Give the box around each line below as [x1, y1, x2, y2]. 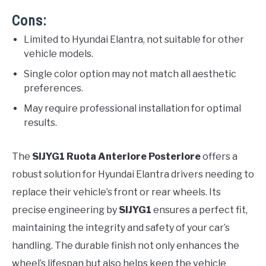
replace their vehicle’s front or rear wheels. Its [12, 186, 221, 198]
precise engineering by [12, 204, 119, 216]
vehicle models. [24, 47, 93, 59]
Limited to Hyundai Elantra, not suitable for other [24, 33, 244, 45]
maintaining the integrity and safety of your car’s [12, 221, 230, 233]
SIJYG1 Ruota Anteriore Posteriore [32, 150, 201, 162]
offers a [201, 150, 237, 162]
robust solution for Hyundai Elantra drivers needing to [12, 168, 254, 180]
